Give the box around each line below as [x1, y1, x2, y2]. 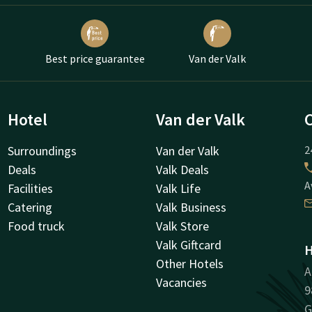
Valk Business [156, 199, 226, 216]
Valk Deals [156, 162, 209, 178]
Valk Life [156, 180, 201, 197]
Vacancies [156, 274, 207, 291]
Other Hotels [156, 256, 224, 272]
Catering [7, 199, 52, 216]
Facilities [7, 180, 53, 197]
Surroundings [7, 143, 77, 159]
